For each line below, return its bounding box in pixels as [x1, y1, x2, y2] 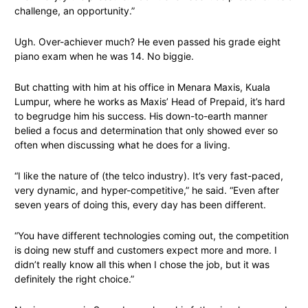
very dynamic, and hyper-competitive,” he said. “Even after [14, 184, 279, 197]
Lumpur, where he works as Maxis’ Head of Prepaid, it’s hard [14, 96, 285, 108]
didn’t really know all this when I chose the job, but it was [14, 258, 269, 271]
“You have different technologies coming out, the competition [14, 230, 289, 242]
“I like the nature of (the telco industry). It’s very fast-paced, [14, 170, 283, 182]
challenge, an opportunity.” [14, 5, 135, 17]
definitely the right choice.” [14, 273, 134, 285]
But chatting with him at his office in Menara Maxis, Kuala [14, 81, 270, 93]
